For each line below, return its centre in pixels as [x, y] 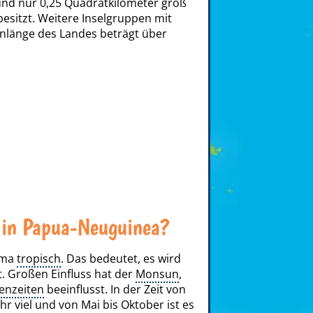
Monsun [157, 274]
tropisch [39, 259]
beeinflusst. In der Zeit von [115, 289]
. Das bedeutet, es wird [121, 259]
